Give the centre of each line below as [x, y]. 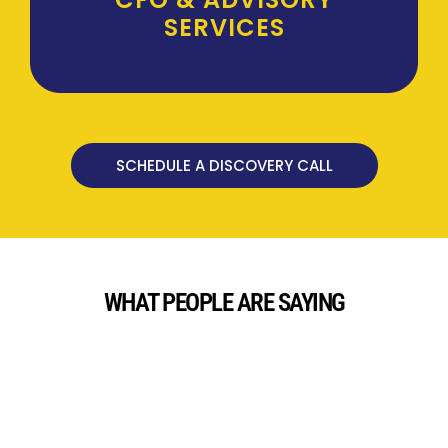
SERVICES [224, 27]
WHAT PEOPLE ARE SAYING [224, 302]
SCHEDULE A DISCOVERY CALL [224, 165]
